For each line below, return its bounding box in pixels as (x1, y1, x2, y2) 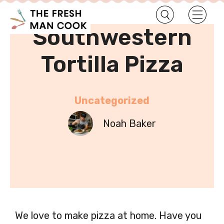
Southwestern (32, 23, 192, 50)
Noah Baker (103, 117, 156, 129)
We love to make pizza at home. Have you (15, 209, 202, 221)
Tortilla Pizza (40, 50, 183, 77)
